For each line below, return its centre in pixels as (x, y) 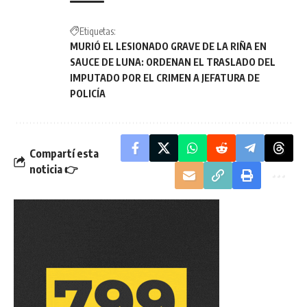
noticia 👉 (54, 170)
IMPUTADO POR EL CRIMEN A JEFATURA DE (165, 78)
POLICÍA (88, 94)
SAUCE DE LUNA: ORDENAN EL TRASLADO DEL (173, 62)
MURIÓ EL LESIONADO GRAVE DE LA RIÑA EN (168, 47)
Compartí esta (64, 154)
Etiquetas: (98, 32)
